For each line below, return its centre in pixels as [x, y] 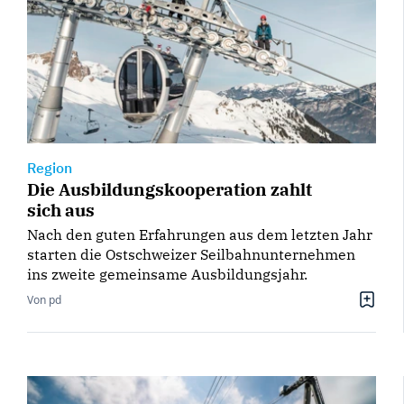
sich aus [61, 210]
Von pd [44, 300]
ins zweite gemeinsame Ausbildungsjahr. [167, 275]
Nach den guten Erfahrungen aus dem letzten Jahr [200, 235]
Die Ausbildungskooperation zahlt [170, 189]
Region [50, 168]
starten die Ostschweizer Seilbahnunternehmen [191, 255]
